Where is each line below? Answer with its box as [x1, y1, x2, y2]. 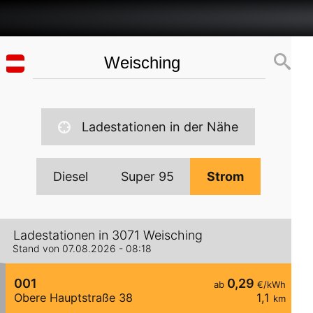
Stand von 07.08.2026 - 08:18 [13, 242, 152, 255]
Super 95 [120, 169, 174, 184]
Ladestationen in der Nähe [82, 119, 239, 134]
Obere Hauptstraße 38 [14, 291, 133, 305]
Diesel [52, 169, 88, 184]
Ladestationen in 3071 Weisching [13, 228, 203, 243]
